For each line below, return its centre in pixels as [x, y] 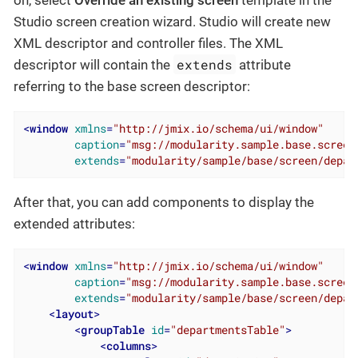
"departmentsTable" [227, 330]
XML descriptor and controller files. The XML [148, 44]
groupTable [112, 330]
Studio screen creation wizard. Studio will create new [172, 22]
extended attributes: [74, 224]
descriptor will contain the [93, 65]
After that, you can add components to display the [164, 203]
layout [74, 314]
